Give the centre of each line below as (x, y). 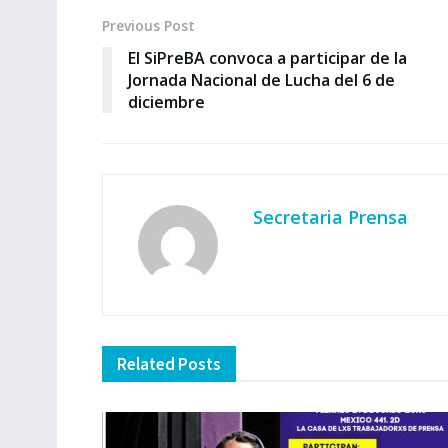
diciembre (166, 102)
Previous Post (148, 26)
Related (146, 364)
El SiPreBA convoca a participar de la (267, 58)
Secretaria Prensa (330, 217)
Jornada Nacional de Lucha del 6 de (261, 80)
